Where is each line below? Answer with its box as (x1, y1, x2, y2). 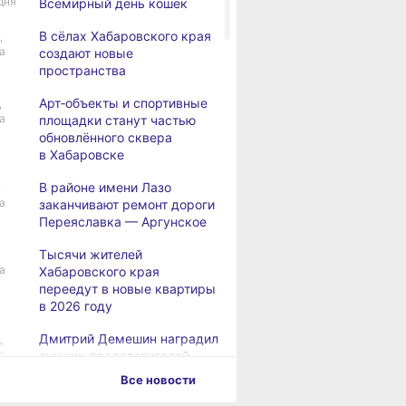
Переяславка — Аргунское (39, 214, 207, 229)
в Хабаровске (39, 147, 124, 162)
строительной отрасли (39, 365, 178, 381)
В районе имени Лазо (39, 179, 171, 195)
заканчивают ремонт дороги (39, 197, 215, 212)
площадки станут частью (39, 112, 196, 128)
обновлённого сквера (39, 130, 172, 145)
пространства (39, 63, 126, 78)
